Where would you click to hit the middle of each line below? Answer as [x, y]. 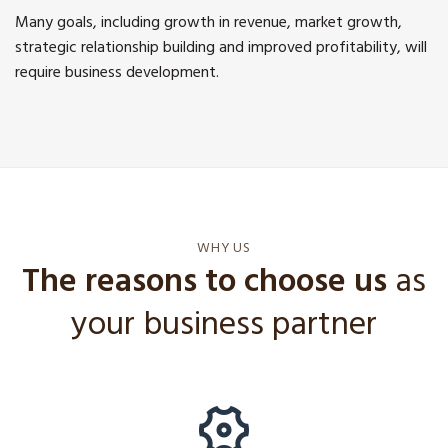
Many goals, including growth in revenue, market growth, [208, 24]
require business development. [117, 74]
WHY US [224, 250]
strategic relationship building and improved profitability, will [221, 49]
